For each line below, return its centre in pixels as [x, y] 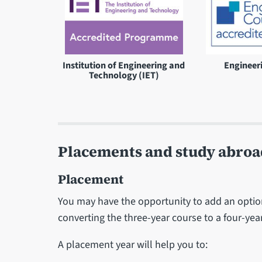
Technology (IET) [124, 75]
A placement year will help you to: [132, 244]
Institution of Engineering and [124, 65]
